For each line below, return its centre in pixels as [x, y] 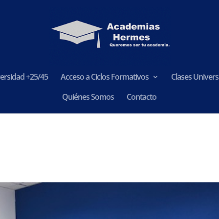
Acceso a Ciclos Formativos [105, 77]
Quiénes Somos [88, 97]
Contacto [141, 97]
